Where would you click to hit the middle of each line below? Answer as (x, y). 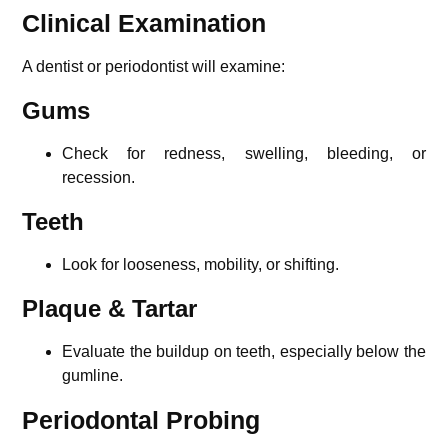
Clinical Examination (144, 22)
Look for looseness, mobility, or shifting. (201, 264)
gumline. (93, 375)
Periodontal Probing (141, 419)
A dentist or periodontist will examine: (154, 66)
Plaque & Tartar (110, 308)
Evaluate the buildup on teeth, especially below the (244, 351)
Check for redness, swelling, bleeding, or (244, 153)
